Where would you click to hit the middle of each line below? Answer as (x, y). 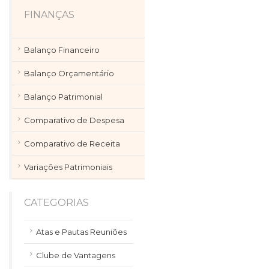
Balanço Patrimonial (63, 97)
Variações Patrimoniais (68, 167)
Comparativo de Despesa (74, 120)
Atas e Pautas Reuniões (81, 232)
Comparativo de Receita (72, 144)
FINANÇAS (49, 15)
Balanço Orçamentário (69, 73)
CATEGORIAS (56, 203)
